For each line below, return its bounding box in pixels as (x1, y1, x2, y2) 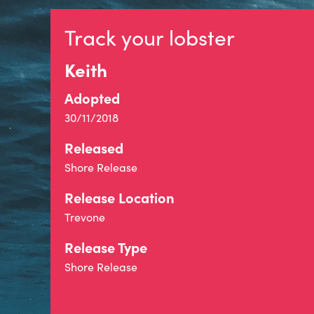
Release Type (64, 238, 147, 257)
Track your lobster (64, 23, 235, 51)
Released (64, 138, 123, 157)
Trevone (64, 210, 105, 224)
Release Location (64, 188, 175, 207)
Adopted (64, 88, 120, 107)
